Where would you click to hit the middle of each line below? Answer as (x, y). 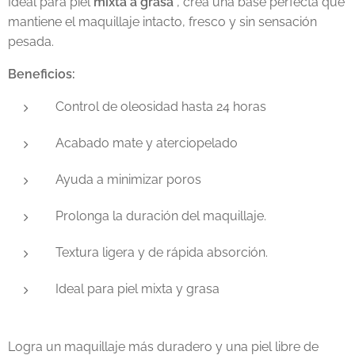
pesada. (31, 42)
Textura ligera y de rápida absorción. (162, 252)
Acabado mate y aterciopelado (147, 143)
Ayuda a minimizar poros (128, 179)
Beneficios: (42, 74)
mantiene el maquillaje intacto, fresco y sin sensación (162, 22)
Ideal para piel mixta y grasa (137, 289)
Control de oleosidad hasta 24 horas (161, 107)
